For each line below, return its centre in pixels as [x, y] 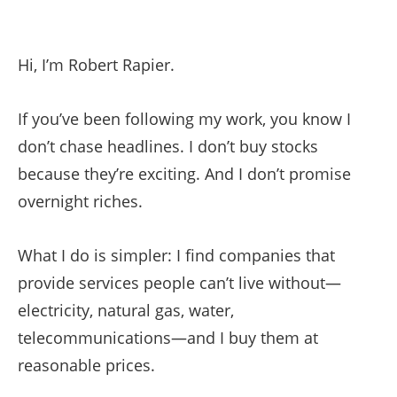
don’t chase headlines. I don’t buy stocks [168, 146]
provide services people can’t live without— [179, 283]
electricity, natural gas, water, [126, 310]
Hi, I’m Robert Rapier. [96, 65]
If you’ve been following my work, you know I [184, 119]
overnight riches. [80, 201]
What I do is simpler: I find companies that [176, 255]
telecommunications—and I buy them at [168, 338]
